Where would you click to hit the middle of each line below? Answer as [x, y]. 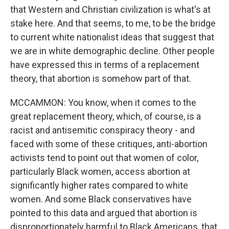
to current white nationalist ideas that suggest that [112, 37]
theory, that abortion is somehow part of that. [101, 78]
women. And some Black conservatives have [101, 199]
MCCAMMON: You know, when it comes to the [103, 102]
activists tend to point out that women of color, [104, 158]
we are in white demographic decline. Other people [112, 51]
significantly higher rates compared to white [99, 185]
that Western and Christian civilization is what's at [110, 9]
